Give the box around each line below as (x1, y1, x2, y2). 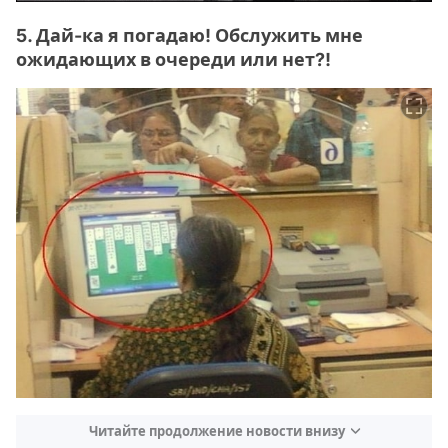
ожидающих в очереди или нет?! (16, 48, 331, 70)
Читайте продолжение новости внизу (88, 423, 345, 440)
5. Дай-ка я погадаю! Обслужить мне (16, 24, 363, 46)
